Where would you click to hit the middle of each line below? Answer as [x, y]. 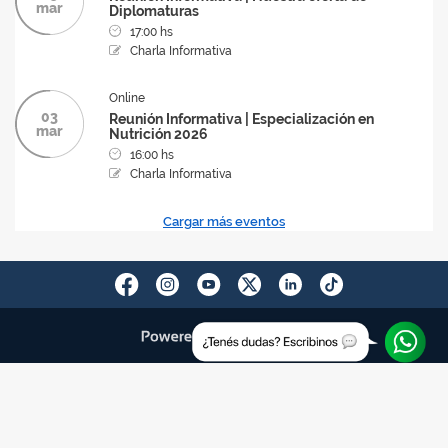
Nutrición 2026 [158, 134]
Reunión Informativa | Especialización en [241, 119]
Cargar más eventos [224, 221]
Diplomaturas [154, 11]
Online [127, 98]
